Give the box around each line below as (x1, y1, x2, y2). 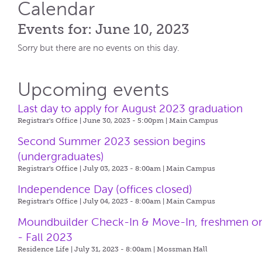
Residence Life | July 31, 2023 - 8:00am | (18, 245, 157, 253)
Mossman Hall (157, 245, 208, 253)
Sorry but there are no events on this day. (18, 43, 180, 53)
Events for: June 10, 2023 (18, 21, 190, 37)
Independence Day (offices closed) (18, 183, 193, 195)
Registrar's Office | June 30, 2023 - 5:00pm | (18, 116, 170, 125)
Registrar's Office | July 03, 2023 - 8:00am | (18, 164, 167, 173)
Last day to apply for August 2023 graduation (18, 102, 243, 115)
